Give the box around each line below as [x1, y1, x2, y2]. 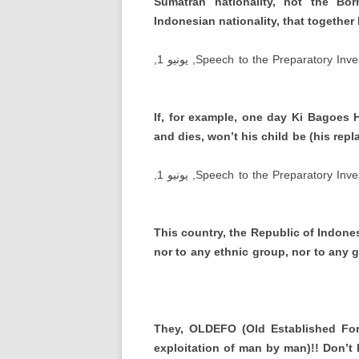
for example [168, 111, 235, 123]
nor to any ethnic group [154, 245, 285, 258]
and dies [154, 130, 202, 143]
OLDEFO [189, 322, 236, 335]
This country [154, 226, 224, 239]
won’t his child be [208, 130, 306, 143]
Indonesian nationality [153, 14, 276, 27]
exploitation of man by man [154, 341, 307, 354]
